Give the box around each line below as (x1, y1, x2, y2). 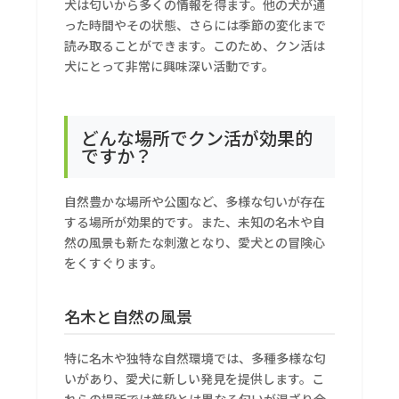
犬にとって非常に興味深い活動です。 (64, 57, 275, 76)
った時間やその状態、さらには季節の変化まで (64, 16, 327, 35)
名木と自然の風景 (64, 305, 193, 329)
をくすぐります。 (64, 254, 164, 273)
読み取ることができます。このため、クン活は (64, 37, 326, 55)
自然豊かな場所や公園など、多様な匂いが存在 (64, 192, 326, 211)
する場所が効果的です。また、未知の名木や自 (64, 213, 326, 232)
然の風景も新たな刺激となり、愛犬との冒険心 (64, 233, 326, 252)
